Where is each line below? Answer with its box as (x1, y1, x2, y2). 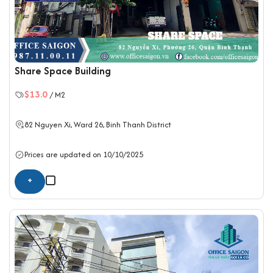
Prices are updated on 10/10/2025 (24, 149, 143, 161)
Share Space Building (15, 63, 111, 78)
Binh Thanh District (106, 118, 171, 130)
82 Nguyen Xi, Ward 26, (24, 118, 106, 130)
